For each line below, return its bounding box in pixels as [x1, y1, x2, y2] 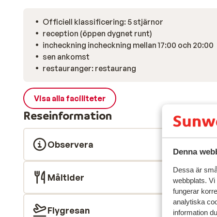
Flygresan [47, 205, 90, 216]
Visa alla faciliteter [34, 93, 106, 103]
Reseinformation [23, 108, 112, 123]
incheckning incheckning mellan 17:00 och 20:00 [43, 40, 214, 50]
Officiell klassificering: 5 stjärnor [43, 17, 163, 27]
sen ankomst [43, 52, 90, 62]
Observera [47, 139, 93, 150]
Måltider [47, 172, 84, 183]
